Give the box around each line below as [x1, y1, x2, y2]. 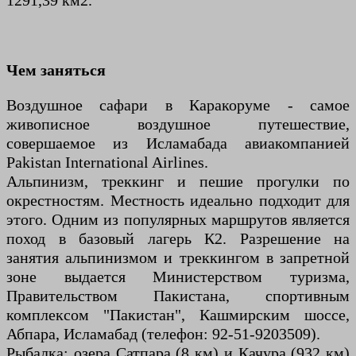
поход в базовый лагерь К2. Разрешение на [6, 230, 350, 247]
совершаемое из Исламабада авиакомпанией [6, 134, 350, 152]
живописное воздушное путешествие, [6, 115, 350, 133]
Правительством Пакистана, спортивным [6, 287, 350, 304]
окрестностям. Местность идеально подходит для [6, 192, 350, 209]
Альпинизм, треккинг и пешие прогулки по [6, 172, 350, 190]
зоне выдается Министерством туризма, [6, 268, 350, 285]
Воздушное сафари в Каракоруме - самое [6, 96, 350, 114]
